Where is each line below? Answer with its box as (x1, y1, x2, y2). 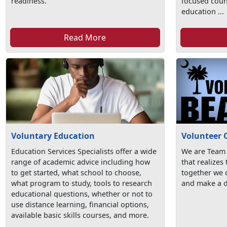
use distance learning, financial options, (11, 200, 149, 210)
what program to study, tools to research (11, 178, 153, 188)
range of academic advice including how (11, 157, 150, 167)
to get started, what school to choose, (11, 168, 142, 178)
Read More (64, 31, 106, 43)
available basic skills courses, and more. (11, 210, 149, 220)
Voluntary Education (11, 130, 95, 142)
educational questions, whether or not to (11, 189, 153, 199)
